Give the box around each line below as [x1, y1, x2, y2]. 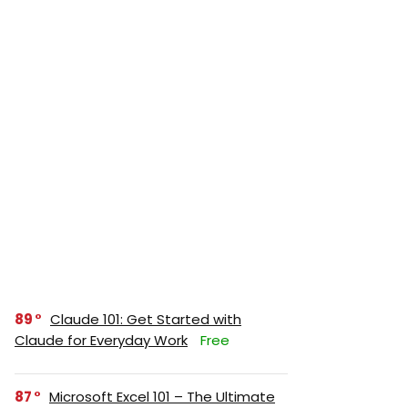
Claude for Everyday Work [15, 331, 188, 350]
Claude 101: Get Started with [50, 310, 241, 329]
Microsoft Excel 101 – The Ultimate [49, 387, 275, 406]
